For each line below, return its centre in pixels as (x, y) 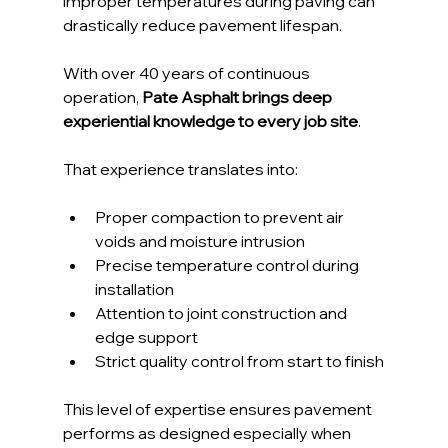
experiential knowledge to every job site (210, 120)
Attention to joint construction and (222, 312)
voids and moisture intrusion (199, 240)
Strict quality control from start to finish (239, 360)
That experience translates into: (180, 168)
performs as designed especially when (208, 432)
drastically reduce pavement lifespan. (202, 24)
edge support (146, 336)
